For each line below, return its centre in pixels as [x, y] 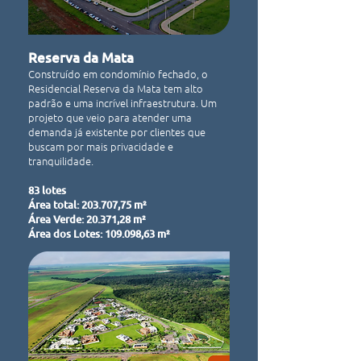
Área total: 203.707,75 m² [90, 205]
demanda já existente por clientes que [117, 132]
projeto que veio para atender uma [110, 117]
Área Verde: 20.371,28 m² [89, 219]
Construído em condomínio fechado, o [118, 74]
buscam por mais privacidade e [101, 146]
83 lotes [50, 190]
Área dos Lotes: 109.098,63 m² [100, 234]
